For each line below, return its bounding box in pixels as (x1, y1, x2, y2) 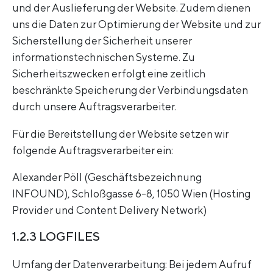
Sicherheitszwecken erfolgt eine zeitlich (12, 67, 206, 80)
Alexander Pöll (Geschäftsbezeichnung (12, 171, 202, 184)
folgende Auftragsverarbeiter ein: (12, 143, 173, 157)
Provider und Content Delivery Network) (12, 204, 207, 217)
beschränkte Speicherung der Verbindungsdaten (12, 83, 248, 97)
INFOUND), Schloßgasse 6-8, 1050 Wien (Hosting (12, 187, 250, 200)
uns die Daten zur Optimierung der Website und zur (12, 18, 261, 31)
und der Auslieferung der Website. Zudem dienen (12, 1, 250, 15)
